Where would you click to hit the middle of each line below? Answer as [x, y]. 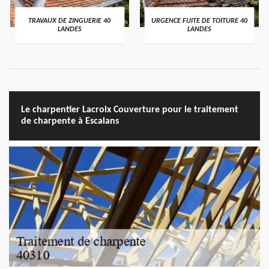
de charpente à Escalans [70, 122]
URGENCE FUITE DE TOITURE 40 [199, 21]
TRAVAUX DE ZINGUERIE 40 [70, 21]
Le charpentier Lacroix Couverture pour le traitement [130, 110]
